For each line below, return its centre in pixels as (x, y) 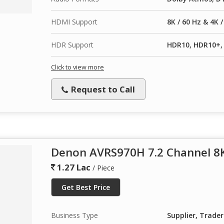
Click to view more (77, 67)
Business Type (74, 215)
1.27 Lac (73, 167)
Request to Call (102, 89)
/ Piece (103, 167)
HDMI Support (74, 21)
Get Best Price (86, 187)
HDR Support (72, 44)
